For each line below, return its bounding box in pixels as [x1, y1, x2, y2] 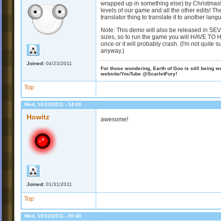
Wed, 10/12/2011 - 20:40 [24, 213, 81, 219]
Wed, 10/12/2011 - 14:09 [24, 102, 81, 108]
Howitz [27, 113, 49, 121]
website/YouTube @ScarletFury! [101, 71, 177, 76]
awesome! [101, 116, 128, 123]
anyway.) [101, 47, 124, 54]
